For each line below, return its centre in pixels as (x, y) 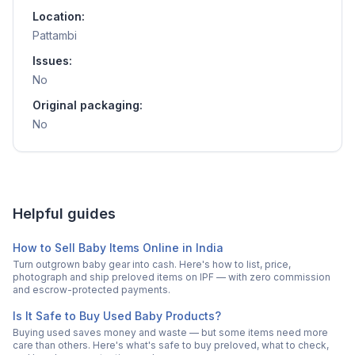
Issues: (52, 60)
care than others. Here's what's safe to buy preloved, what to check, (171, 345)
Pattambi (55, 35)
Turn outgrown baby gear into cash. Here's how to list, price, (152, 264)
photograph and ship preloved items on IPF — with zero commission (172, 277)
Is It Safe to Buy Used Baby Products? (117, 315)
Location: (59, 16)
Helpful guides (64, 213)
